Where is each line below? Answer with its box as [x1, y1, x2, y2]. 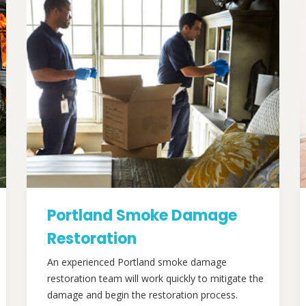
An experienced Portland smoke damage [47, 255, 227, 268]
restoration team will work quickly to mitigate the [47, 272, 264, 285]
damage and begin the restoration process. [47, 288, 238, 301]
